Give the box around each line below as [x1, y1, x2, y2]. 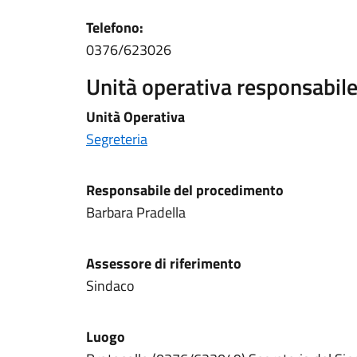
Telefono [86, 17, 139, 38]
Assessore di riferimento [86, 253, 241, 274]
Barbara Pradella [86, 202, 186, 223]
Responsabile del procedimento [86, 179, 284, 201]
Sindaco [86, 275, 138, 296]
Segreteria [86, 128, 147, 150]
